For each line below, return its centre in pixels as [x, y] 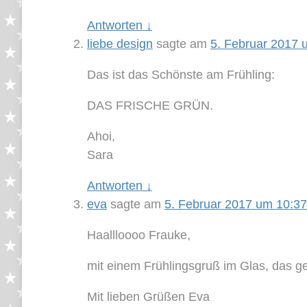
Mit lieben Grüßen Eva [148, 296]
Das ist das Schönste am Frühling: [181, 74]
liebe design [120, 44]
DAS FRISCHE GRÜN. [150, 105]
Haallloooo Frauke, [139, 235]
